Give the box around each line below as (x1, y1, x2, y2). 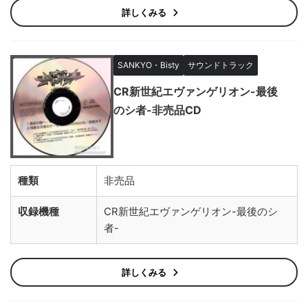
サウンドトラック (188, 60, 254, 70)
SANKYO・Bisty (118, 60, 179, 70)
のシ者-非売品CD (113, 103, 201, 117)
